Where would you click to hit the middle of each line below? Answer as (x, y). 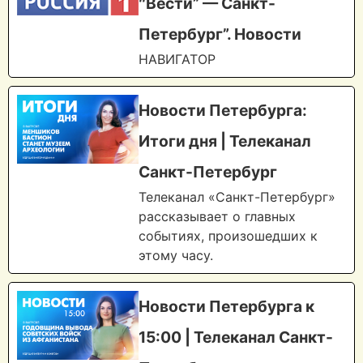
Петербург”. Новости (220, 34)
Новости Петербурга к (226, 307)
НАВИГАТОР (177, 60)
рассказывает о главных (217, 217)
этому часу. (176, 256)
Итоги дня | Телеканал (225, 141)
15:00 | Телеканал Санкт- (236, 337)
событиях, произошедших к (228, 236)
